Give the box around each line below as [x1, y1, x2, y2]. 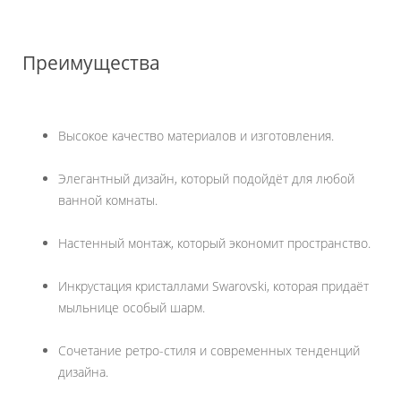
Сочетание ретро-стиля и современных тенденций [58, 342, 360, 360]
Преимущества [22, 50, 160, 76]
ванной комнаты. [58, 192, 158, 209]
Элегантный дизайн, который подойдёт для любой [58, 170, 354, 188]
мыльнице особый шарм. [58, 299, 205, 317]
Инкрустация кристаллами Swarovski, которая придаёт [58, 277, 369, 295]
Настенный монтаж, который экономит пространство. [58, 235, 371, 252]
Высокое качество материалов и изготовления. [58, 127, 334, 145]
